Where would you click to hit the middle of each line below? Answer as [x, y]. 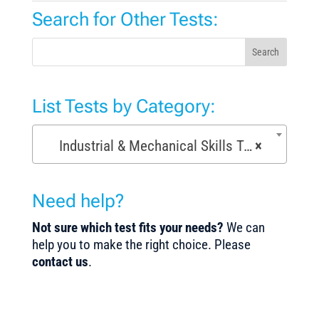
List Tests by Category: [124, 106]
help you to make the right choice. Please [141, 245]
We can [245, 228]
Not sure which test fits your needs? [129, 228]
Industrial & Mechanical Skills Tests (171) [146, 146]
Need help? [78, 201]
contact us [60, 262]
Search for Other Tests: [125, 19]
